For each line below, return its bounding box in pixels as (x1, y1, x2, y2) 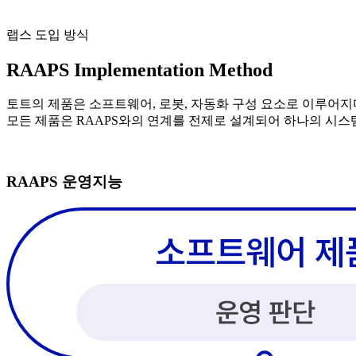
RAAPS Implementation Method (6, 59, 273, 80)
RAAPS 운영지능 (6, 173, 122, 191)
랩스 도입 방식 (6, 27, 89, 41)
